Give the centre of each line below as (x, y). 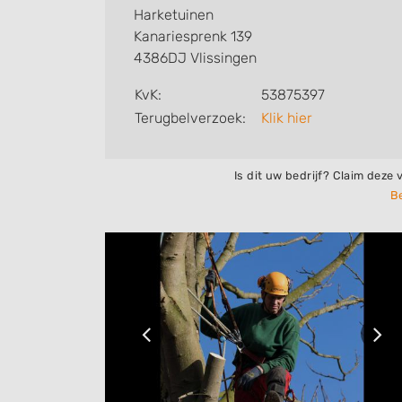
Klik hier (287, 118)
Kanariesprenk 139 (193, 36)
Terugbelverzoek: (190, 118)
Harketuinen (174, 15)
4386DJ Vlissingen (195, 58)
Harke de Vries (155, 28)
